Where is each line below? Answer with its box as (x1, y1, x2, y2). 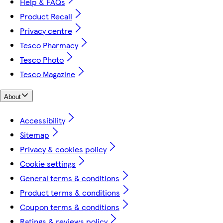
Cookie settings (20, 158, 76, 170)
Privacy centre (20, 24, 72, 36)
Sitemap (20, 129, 49, 141)
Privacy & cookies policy (20, 143, 107, 155)
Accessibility (20, 114, 65, 126)
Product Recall (20, 10, 72, 22)
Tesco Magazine (20, 68, 75, 80)
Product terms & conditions (20, 187, 120, 199)
